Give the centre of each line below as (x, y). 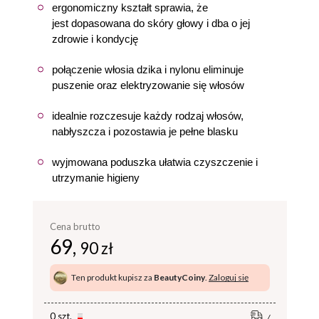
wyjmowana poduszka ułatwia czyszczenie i (155, 162)
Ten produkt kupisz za (113, 277)
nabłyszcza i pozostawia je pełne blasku (145, 131)
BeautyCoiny (179, 277)
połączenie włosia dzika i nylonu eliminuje (148, 69)
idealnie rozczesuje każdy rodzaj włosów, (148, 116)
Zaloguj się (229, 277)
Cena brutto (75, 226)
